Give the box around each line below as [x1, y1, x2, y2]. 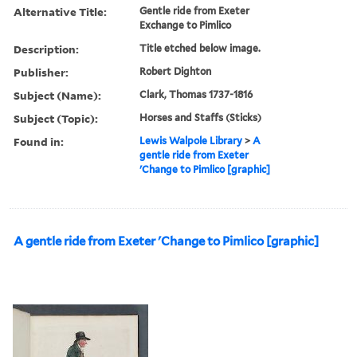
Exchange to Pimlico [139, 18, 232, 31]
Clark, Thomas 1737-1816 [139, 88, 253, 100]
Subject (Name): [14, 87, 101, 103]
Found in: [14, 133, 64, 149]
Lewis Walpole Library [139, 134, 243, 147]
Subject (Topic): [14, 110, 98, 126]
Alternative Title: [14, 3, 107, 19]
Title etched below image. [139, 41, 261, 54]
